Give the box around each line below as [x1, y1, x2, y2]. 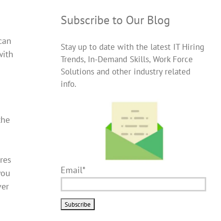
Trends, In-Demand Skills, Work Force [60, 54, 193, 65]
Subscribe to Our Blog [60, 12, 170, 28]
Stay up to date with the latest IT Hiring [60, 41, 204, 53]
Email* [60, 164, 85, 176]
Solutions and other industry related [60, 66, 190, 77]
